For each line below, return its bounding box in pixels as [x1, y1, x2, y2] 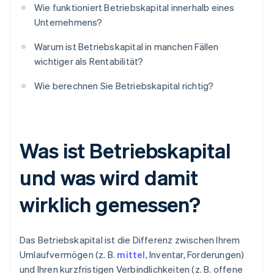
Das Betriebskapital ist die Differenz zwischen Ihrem [20, 234, 240, 246]
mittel [117, 248, 146, 261]
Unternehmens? [34, 16, 103, 29]
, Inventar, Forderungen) [145, 248, 245, 261]
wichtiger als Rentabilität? [34, 55, 144, 68]
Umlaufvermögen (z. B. [20, 248, 117, 261]
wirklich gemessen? [20, 191, 201, 218]
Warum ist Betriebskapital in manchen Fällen [34, 40, 219, 53]
